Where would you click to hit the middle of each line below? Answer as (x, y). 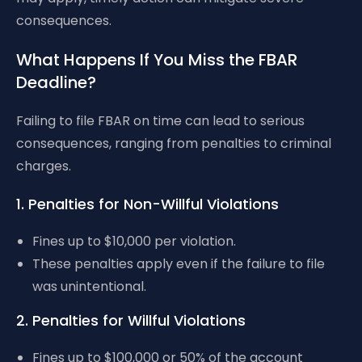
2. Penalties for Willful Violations (131, 320)
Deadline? (56, 82)
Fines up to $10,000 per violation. (134, 241)
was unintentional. (89, 286)
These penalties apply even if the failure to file (179, 264)
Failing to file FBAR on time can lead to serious (160, 121)
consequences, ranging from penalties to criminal (174, 143)
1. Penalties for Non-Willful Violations (147, 204)
